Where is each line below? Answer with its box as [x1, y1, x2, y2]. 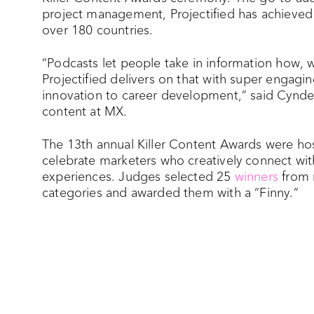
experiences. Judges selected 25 [42, 170, 235, 184]
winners [234, 170, 279, 184]
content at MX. [42, 105, 128, 118]
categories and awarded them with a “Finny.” [42, 186, 299, 200]
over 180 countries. [42, 24, 153, 37]
